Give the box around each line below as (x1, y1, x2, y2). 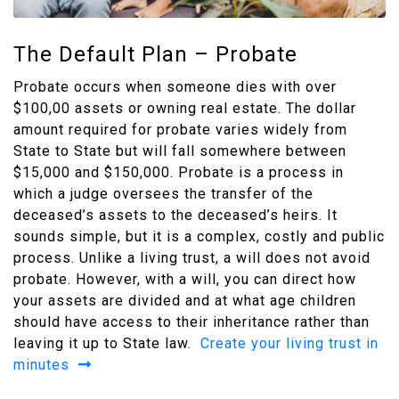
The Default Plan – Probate (13, 42, 297, 68)
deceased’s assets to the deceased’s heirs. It (13, 207, 338, 224)
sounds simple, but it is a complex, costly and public (13, 228, 385, 246)
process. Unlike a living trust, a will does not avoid (13, 249, 370, 267)
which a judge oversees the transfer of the (13, 185, 313, 203)
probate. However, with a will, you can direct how (13, 271, 356, 289)
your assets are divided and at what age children (13, 292, 356, 310)
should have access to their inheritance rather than (13, 313, 370, 331)
